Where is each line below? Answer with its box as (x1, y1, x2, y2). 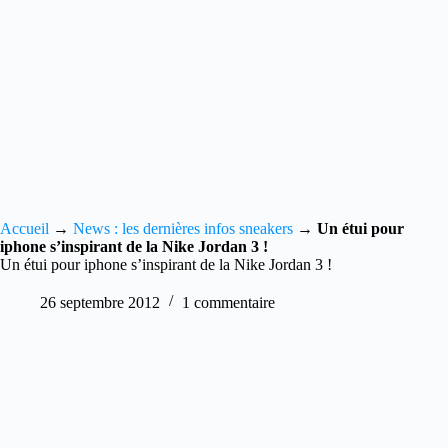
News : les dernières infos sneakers (73, 220, 293, 237)
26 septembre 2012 (40, 294, 160, 311)
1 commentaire (182, 294, 275, 311)
